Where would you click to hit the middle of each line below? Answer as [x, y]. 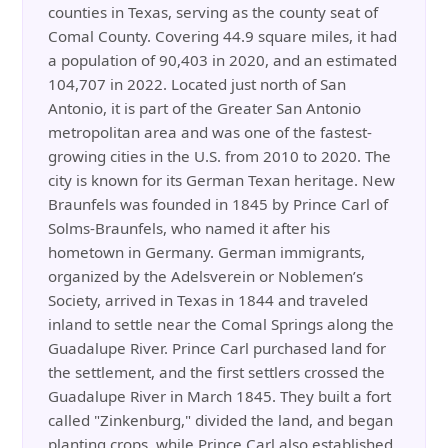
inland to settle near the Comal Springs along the [221, 324]
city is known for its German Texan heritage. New [222, 180]
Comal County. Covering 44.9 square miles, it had [223, 36]
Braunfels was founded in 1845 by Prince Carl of [218, 204]
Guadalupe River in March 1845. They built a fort [220, 396]
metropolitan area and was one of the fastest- [210, 132]
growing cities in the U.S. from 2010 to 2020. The [220, 156]
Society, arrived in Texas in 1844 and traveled [208, 300]
